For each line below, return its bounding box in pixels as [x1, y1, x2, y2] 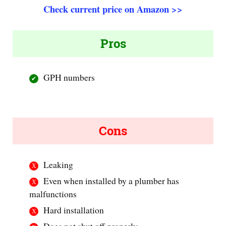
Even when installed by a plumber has [43, 174, 180, 187]
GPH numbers [43, 71, 95, 83]
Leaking [43, 158, 74, 171]
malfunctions [29, 187, 77, 200]
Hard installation [43, 203, 104, 216]
